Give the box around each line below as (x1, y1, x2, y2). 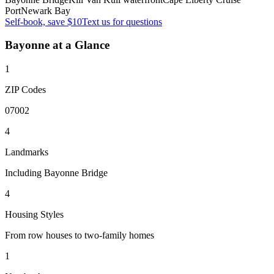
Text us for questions (82, 16, 162, 27)
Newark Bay (21, 5, 70, 16)
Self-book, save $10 (5, 16, 82, 27)
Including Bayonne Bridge (5, 168, 108, 179)
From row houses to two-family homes (5, 230, 154, 241)
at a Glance (50, 39, 109, 52)
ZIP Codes (5, 84, 46, 95)
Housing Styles (5, 209, 64, 220)
